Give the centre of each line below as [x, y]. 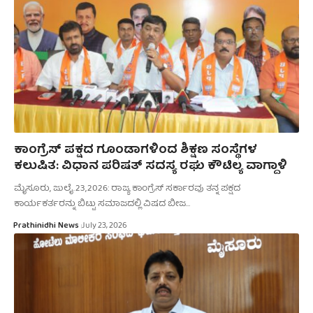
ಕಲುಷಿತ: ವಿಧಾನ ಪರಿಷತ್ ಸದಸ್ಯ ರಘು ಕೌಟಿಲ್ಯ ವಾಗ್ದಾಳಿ [151, 167]
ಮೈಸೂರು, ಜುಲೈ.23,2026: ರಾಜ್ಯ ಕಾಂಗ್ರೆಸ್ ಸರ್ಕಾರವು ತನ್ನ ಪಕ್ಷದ [127, 189]
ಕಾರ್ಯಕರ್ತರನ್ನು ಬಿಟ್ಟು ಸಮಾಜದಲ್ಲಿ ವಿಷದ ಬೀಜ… [102, 205]
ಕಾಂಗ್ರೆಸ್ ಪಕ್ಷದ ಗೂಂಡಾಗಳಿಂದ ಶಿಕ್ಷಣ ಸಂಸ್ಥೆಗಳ [136, 151]
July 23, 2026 [104, 227]
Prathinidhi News [46, 226]
